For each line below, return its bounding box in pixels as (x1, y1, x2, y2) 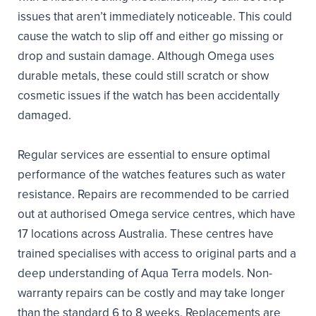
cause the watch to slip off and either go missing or (18, 29, 284, 44)
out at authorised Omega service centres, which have (18, 207, 296, 222)
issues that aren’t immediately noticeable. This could (18, 9, 292, 25)
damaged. (18, 108, 74, 123)
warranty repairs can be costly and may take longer (18, 286, 285, 301)
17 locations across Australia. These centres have (18, 226, 274, 242)
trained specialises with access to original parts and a (18, 246, 296, 262)
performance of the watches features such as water (18, 167, 286, 183)
